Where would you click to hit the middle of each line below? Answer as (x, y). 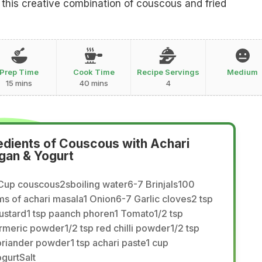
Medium (243, 72)
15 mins (19, 83)
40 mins (94, 83)
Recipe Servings (168, 72)
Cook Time (94, 72)
